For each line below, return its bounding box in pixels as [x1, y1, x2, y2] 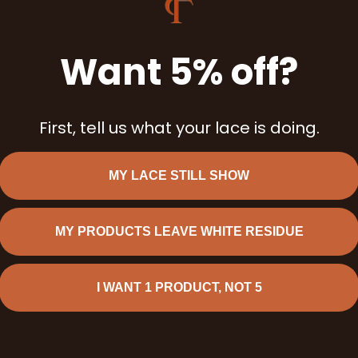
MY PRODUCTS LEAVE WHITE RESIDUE [54, 225, 304, 239]
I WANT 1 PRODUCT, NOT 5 [96, 280, 262, 295]
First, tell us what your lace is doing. [38, 117, 320, 140]
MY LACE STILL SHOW [109, 169, 249, 183]
